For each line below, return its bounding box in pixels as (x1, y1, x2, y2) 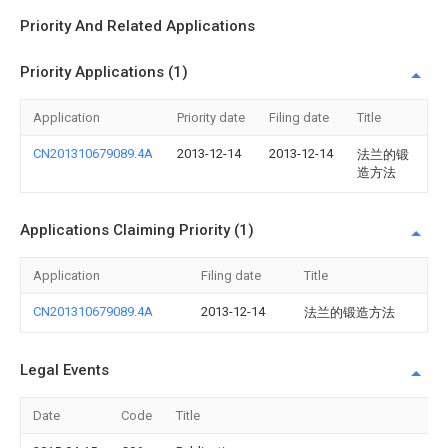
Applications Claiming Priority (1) (20, 221, 254, 239)
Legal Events (20, 361, 109, 379)
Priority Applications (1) (20, 63, 188, 81)
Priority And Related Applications (20, 17, 255, 35)
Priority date (177, 110, 245, 125)
